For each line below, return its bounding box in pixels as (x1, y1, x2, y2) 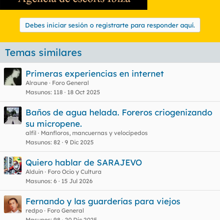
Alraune (26, 79, 48, 86)
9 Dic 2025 (65, 138, 94, 146)
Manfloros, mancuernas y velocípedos (41, 129, 148, 137)
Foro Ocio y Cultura (48, 168, 102, 175)
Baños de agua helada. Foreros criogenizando (26, 107, 212, 117)
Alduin (26, 168, 43, 175)
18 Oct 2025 (67, 88, 100, 96)
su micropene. (26, 118, 82, 129)
